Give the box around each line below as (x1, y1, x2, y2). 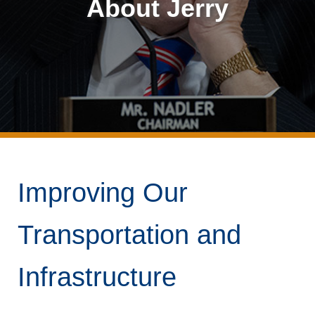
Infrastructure (18, 262, 176, 292)
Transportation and (18, 220, 241, 250)
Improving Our (18, 178, 188, 207)
